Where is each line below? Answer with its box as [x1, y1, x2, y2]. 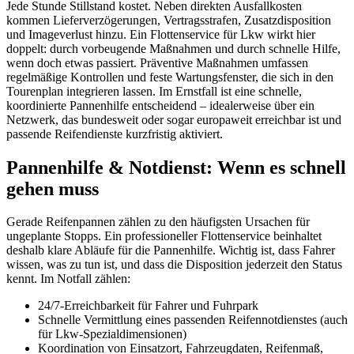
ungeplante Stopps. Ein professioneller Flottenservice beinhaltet [6, 229, 322, 243]
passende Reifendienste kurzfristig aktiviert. [6, 126, 223, 141]
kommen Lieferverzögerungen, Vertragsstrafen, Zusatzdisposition [6, 13, 331, 27]
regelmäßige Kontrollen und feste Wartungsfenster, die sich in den [6, 70, 333, 84]
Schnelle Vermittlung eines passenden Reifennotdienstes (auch [38, 313, 348, 327]
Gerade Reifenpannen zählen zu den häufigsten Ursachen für [6, 215, 310, 229]
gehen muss [6, 178, 99, 199]
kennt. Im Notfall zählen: [6, 272, 130, 286]
